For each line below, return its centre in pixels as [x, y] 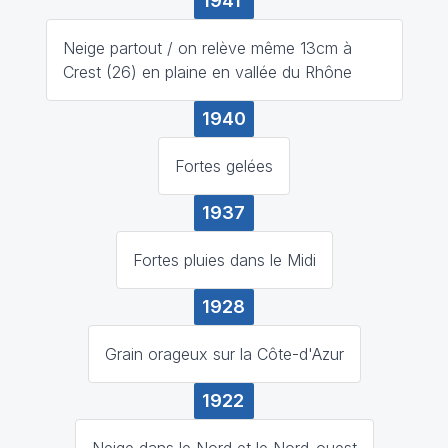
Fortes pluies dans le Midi [224, 259]
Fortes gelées [224, 165]
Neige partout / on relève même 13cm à [207, 47]
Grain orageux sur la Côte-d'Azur [224, 353]
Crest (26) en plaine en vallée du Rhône [207, 71]
